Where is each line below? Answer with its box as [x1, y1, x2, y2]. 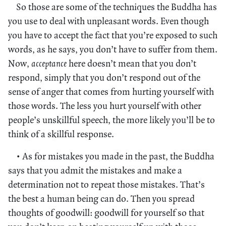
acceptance [31, 57, 67, 69]
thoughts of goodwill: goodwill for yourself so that [8, 206, 204, 218]
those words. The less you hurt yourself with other [8, 99, 201, 111]
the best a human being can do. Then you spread [8, 192, 195, 204]
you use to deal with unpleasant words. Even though [8, 15, 209, 27]
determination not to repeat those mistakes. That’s [8, 178, 205, 190]
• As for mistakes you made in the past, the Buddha [16, 150, 214, 162]
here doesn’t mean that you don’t [67, 57, 196, 69]
